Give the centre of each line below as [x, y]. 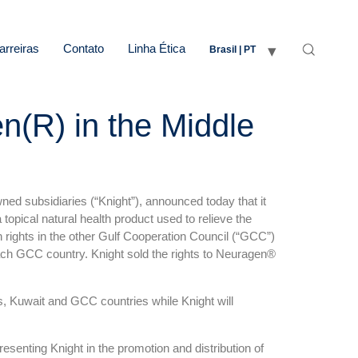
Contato [84, 48]
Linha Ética [157, 48]
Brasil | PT [233, 49]
